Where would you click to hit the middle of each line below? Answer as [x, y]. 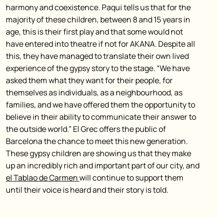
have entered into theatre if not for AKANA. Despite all [100, 44]
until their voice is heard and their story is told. [87, 190]
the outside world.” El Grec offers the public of [86, 129]
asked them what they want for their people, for [89, 80]
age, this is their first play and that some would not [94, 32]
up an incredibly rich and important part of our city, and [103, 165]
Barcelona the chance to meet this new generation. [97, 141]
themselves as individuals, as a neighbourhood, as [94, 92]
